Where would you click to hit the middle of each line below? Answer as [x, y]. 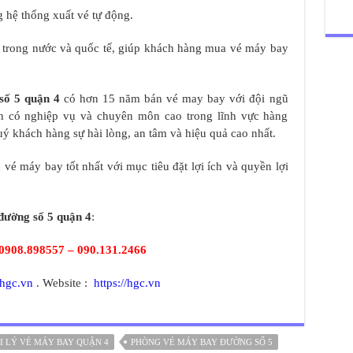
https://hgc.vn [127, 283]
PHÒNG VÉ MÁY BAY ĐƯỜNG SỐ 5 [201, 342]
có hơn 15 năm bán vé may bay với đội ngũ [176, 99]
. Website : [63, 283]
